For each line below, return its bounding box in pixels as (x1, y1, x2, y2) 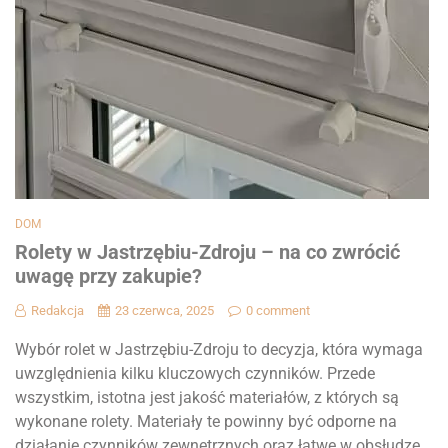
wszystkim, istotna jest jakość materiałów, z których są (15, 388, 399, 408)
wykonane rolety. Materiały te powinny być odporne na (15, 412, 397, 432)
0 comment (246, 303, 310, 319)
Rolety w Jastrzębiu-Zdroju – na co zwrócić (15, 240, 400, 265)
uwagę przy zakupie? (15, 264, 202, 289)
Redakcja (31, 303, 84, 319)
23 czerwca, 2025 (115, 303, 214, 319)
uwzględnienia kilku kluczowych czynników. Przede (15, 364, 375, 384)
